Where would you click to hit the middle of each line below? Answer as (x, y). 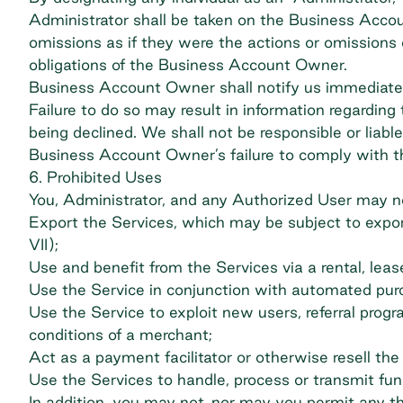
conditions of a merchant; (121, 334)
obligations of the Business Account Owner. (188, 64)
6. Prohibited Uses (95, 177)
